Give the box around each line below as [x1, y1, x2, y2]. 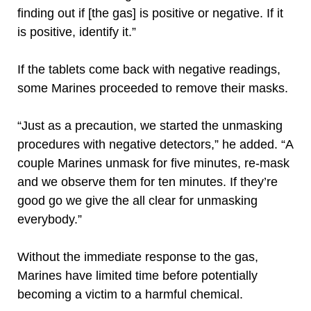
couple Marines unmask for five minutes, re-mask [17, 156, 289, 170]
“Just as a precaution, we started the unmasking [17, 119, 283, 133]
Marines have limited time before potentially [17, 269, 258, 283]
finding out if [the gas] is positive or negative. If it [17, 6, 283, 20]
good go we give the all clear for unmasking [17, 194, 258, 208]
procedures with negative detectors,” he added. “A [17, 137, 293, 151]
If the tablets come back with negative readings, [17, 62, 280, 76]
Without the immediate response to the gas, [17, 250, 258, 264]
